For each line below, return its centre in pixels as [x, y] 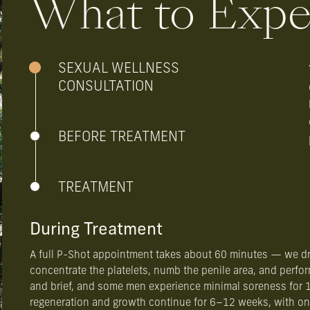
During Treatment [97, 230]
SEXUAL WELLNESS [119, 69]
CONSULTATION [106, 87]
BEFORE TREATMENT [122, 137]
